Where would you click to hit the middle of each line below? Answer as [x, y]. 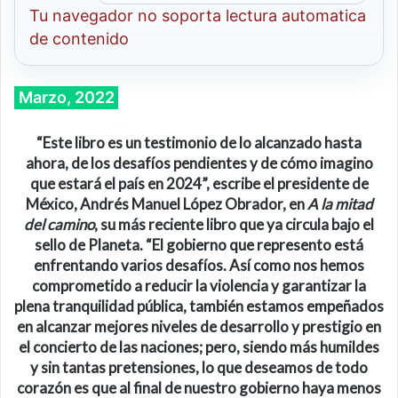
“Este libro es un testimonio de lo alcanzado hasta [199, 142]
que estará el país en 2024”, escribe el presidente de [199, 183]
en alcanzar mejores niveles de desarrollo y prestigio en [199, 326]
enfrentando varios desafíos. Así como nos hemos [199, 265]
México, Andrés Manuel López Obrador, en [166, 203]
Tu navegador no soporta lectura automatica [198, 15]
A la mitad [340, 203]
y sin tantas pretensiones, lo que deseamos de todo [199, 367]
